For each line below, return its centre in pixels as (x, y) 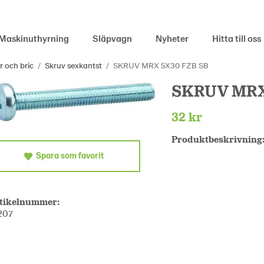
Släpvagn (112, 38)
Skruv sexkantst (73, 65)
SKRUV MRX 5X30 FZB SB (161, 65)
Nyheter (172, 38)
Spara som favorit (68, 156)
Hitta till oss (237, 38)
